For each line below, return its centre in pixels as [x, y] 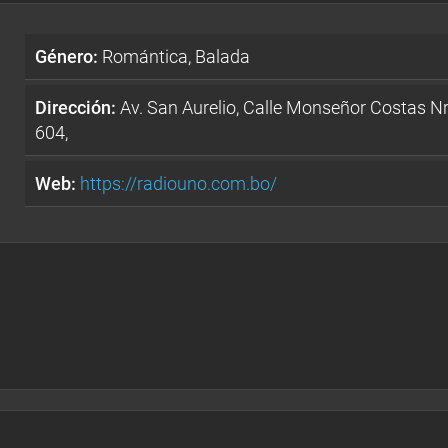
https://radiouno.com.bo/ [179, 183]
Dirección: [76, 107]
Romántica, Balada [174, 56]
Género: [67, 56]
